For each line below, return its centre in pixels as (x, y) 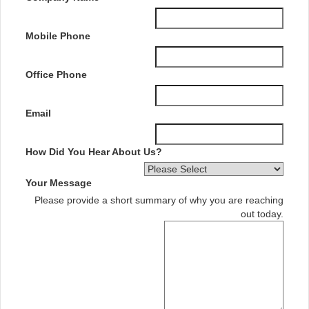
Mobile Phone (58, 36)
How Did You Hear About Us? (93, 152)
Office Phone (56, 75)
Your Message (58, 183)
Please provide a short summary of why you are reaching (159, 200)
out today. (262, 214)
